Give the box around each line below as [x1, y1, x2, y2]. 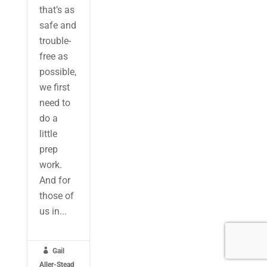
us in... [39, 206, 67, 217]
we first [39, 82, 70, 93]
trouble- [39, 35, 71, 46]
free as [39, 51, 68, 62]
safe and [39, 20, 76, 31]
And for [39, 175, 70, 186]
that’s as [39, 4, 74, 15]
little [39, 128, 57, 139]
